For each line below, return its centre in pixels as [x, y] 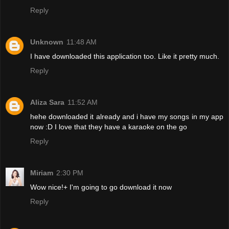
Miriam [42, 173]
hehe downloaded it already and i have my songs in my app [127, 116]
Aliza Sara [47, 102]
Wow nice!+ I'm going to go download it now [101, 187]
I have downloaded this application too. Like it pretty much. [125, 56]
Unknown [47, 42]
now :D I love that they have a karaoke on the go [109, 127]
